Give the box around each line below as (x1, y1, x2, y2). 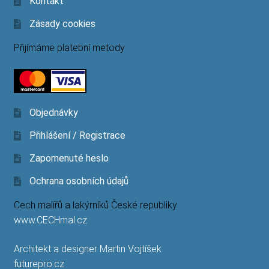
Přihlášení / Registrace (29, 130, 125, 142)
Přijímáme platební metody (13, 42, 125, 54)
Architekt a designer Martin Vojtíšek (13, 243, 162, 255)
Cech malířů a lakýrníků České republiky (13, 199, 177, 211)
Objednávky (29, 107, 78, 119)
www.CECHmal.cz (13, 214, 87, 226)
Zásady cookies (29, 18, 95, 30)
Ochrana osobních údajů (29, 175, 128, 187)
